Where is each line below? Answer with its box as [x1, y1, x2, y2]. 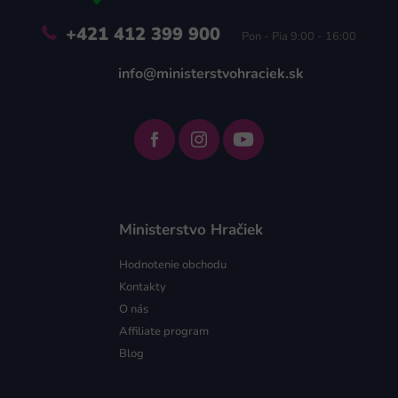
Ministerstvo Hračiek [119, 219, 263, 240]
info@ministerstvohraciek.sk [118, 63, 304, 84]
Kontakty [119, 278, 166, 295]
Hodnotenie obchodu [119, 256, 227, 273]
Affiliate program [119, 322, 209, 339]
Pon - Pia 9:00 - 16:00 [242, 28, 356, 44]
